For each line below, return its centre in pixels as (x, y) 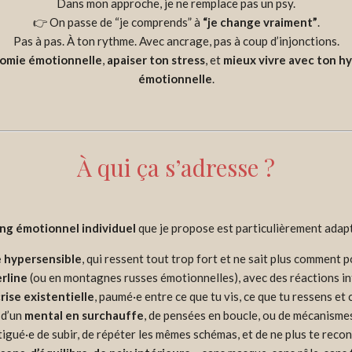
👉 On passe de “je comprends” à (117, 22)
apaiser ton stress (156, 59)
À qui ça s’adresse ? (176, 167)
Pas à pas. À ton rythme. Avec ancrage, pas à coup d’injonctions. (176, 40)
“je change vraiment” (260, 22)
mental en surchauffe (84, 315)
